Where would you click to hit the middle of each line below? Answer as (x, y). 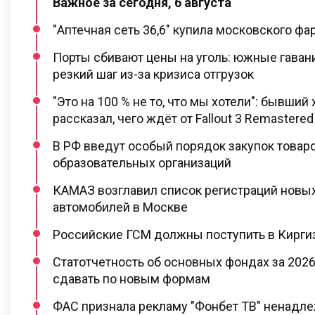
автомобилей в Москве (120, 207)
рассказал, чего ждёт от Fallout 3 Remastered (183, 118)
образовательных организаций (142, 162)
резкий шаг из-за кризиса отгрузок (153, 74)
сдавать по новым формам (131, 278)
